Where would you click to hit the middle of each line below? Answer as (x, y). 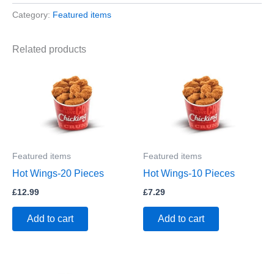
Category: (32, 14)
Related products (49, 49)
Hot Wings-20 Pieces (58, 174)
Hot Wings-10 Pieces (189, 174)
